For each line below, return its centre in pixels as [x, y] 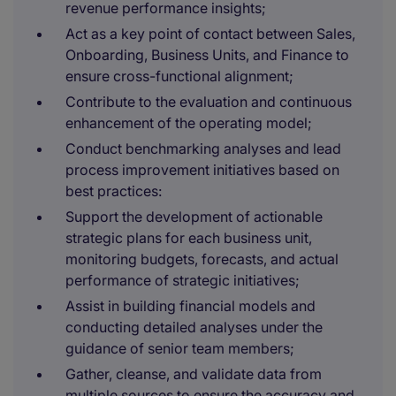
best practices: [114, 191]
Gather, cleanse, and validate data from [194, 374]
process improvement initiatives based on [202, 170]
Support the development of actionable [194, 217]
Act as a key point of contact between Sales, [210, 34]
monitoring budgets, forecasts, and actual [202, 259]
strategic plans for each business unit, [189, 238]
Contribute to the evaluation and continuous [209, 102]
